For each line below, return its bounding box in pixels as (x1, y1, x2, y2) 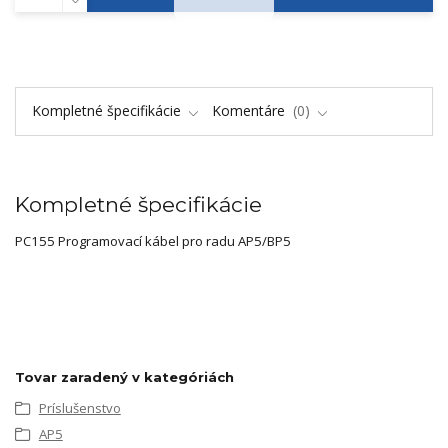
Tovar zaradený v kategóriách (15, 368, 234, 385)
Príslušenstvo (38, 398, 121, 417)
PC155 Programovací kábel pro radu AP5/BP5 (15, 231, 291, 250)
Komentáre (212, 100, 289, 120)
